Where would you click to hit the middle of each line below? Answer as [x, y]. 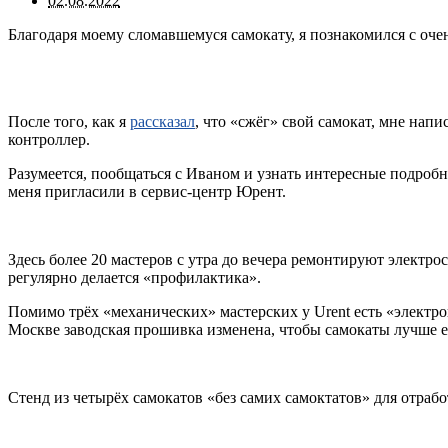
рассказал [162, 121]
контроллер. [49, 139]
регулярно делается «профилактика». [134, 278]
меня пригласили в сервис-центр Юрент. [147, 191]
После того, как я [69, 121]
